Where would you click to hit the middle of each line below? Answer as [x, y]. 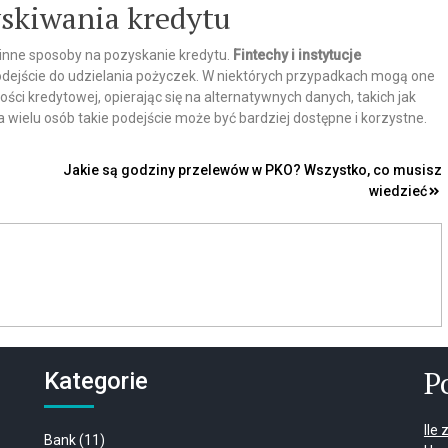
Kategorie [95, 381]
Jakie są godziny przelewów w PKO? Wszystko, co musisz [252, 170]
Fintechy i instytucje [297, 55]
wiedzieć [398, 191]
